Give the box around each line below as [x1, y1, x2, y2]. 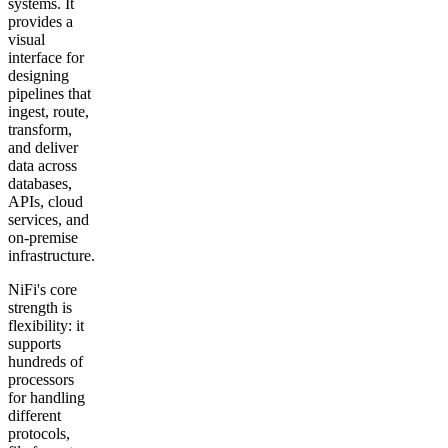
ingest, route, [8, 102, 89, 120]
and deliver [8, 138, 78, 156]
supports [8, 334, 61, 352]
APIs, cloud [8, 192, 83, 210]
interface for [8, 48, 84, 66]
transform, [8, 120, 72, 138]
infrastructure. [8, 246, 95, 264]
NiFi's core [8, 280, 77, 298]
